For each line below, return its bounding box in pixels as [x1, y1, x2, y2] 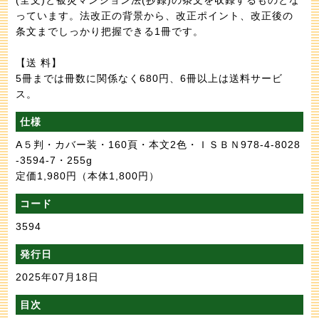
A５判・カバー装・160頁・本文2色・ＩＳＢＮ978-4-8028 [16, 138, 301, 150]
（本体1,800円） [77, 169, 160, 182]
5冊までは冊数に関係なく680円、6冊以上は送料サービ [16, 72, 283, 84]
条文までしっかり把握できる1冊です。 [16, 25, 204, 37]
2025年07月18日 [16, 271, 100, 283]
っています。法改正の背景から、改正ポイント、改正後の [16, 9, 294, 21]
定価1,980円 [16, 169, 78, 182]
